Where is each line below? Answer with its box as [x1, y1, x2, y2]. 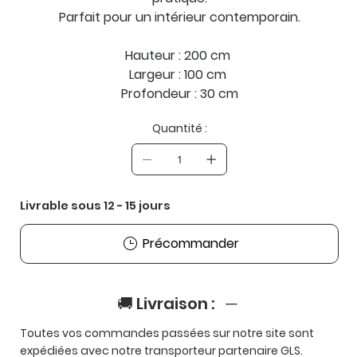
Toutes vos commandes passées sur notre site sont [20, 324, 315, 341]
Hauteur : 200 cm [125, 45, 234, 65]
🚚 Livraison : [116, 292, 215, 315]
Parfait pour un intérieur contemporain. [58, 7, 300, 26]
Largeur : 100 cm [129, 65, 230, 84]
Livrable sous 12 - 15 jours [20, 197, 171, 214]
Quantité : [151, 120, 207, 136]
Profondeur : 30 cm [120, 84, 238, 103]
